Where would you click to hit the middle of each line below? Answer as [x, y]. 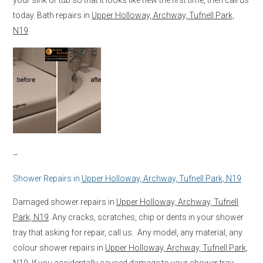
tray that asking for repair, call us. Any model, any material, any [128, 232]
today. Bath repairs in [52, 15]
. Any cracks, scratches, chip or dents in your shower [146, 217]
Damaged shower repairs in [65, 202]
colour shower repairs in [59, 247]
